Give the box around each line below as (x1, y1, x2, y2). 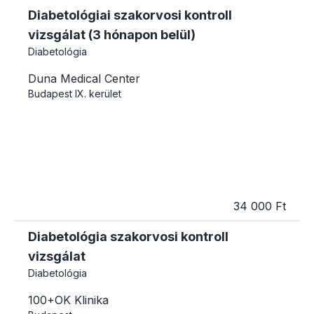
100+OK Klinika (28, 292, 109, 307)
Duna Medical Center (28, 71, 140, 86)
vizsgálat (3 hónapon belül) (28, 27, 196, 43)
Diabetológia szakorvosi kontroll (28, 228, 228, 244)
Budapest (28, 88, 72, 100)
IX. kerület (75, 88, 121, 100)
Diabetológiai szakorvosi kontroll (28, 8, 232, 23)
